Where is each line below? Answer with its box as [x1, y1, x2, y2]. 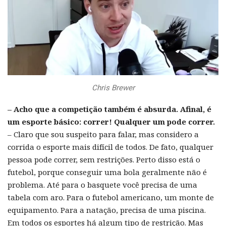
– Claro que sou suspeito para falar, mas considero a [8, 129, 199, 139]
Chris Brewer [91, 83, 135, 92]
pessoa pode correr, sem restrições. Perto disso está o [8, 154, 200, 164]
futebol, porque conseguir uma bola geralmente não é [8, 166, 207, 177]
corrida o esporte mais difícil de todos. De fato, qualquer [8, 141, 213, 152]
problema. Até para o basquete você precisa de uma [8, 179, 197, 190]
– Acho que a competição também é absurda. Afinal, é [8, 103, 211, 114]
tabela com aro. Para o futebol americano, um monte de [8, 192, 214, 202]
